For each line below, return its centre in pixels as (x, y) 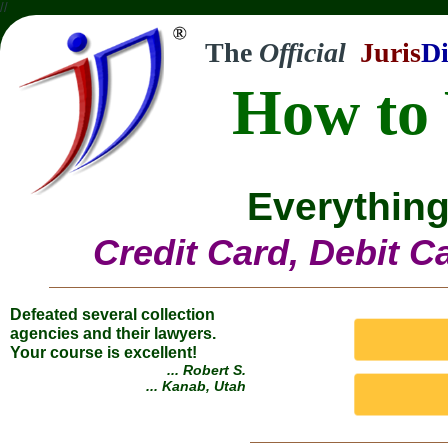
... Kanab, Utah (196, 386)
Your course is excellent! (103, 353)
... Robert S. (206, 370)
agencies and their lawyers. (113, 334)
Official (302, 53)
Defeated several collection (112, 315)
